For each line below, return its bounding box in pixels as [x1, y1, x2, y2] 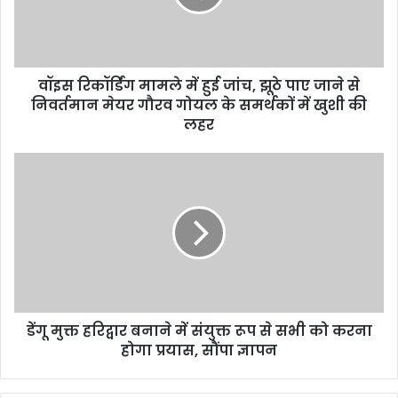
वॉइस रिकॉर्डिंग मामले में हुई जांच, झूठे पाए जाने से [38, 76, 360, 97]
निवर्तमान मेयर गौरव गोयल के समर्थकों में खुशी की [31, 95, 367, 116]
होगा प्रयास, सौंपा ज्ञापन [121, 340, 277, 362]
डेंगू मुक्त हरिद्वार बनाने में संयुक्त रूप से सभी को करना [26, 321, 372, 342]
